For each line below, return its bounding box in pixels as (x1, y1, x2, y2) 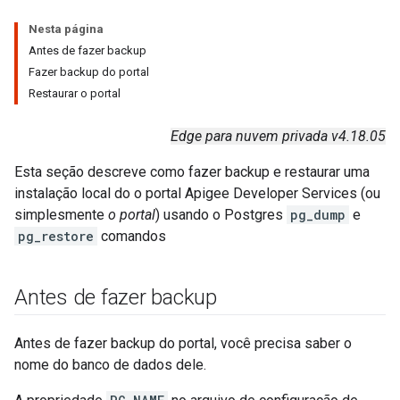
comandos (97, 228, 166, 245)
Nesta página (29, 22, 104, 36)
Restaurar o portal (29, 87, 121, 100)
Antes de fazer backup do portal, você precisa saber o (14, 335, 352, 352)
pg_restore (18, 228, 94, 245)
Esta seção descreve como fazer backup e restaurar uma (14, 163, 370, 180)
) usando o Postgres (155, 206, 287, 223)
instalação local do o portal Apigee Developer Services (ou (14, 185, 380, 202)
